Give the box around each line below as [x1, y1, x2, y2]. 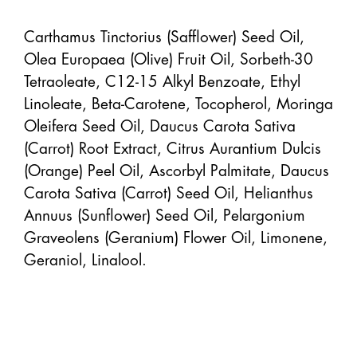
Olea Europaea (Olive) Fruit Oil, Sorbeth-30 [24, 47, 313, 68]
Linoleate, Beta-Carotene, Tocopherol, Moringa [24, 92, 333, 112]
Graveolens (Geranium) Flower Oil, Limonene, [24, 226, 328, 246]
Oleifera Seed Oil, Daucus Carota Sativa [24, 114, 296, 135]
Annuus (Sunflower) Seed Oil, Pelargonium [24, 203, 305, 224]
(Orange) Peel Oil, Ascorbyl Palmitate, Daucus [24, 159, 329, 179]
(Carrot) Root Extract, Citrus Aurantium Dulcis [24, 136, 321, 157]
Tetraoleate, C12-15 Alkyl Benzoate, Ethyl [24, 69, 300, 90]
